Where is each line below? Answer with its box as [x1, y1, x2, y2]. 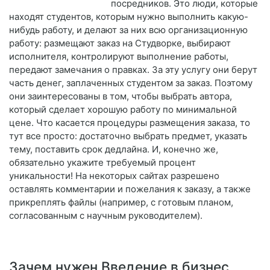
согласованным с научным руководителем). [9, 210, 202, 222]
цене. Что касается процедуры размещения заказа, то [9, 117, 250, 129]
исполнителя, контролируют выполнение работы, [9, 51, 228, 63]
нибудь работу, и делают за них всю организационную [9, 24, 248, 36]
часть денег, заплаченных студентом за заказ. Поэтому [9, 77, 253, 89]
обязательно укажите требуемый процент [9, 157, 196, 169]
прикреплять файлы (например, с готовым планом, [9, 196, 233, 209]
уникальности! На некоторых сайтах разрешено [9, 170, 219, 182]
